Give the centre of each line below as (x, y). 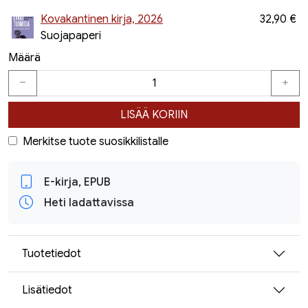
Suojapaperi (71, 36)
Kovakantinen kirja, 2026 (102, 19)
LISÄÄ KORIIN (154, 115)
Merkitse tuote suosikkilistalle (96, 142)
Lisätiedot (47, 290)
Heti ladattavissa (89, 203)
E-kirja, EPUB (77, 182)
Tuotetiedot (52, 253)
